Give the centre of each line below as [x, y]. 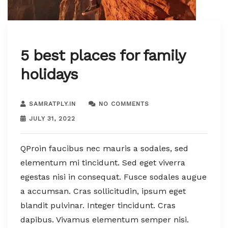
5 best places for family [103, 55]
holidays [49, 74]
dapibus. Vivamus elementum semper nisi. [105, 219]
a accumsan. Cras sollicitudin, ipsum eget [103, 191]
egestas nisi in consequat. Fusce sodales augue [113, 177]
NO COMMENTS [124, 104]
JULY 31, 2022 [52, 118]
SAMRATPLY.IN [52, 104]
